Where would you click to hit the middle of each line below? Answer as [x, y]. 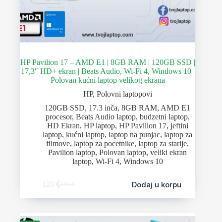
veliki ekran [169, 152]
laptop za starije [163, 143]
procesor [58, 116]
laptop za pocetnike [104, 143]
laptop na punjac [135, 134]
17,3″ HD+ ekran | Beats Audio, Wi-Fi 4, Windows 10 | [108, 71]
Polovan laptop [123, 152]
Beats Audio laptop [106, 116]
